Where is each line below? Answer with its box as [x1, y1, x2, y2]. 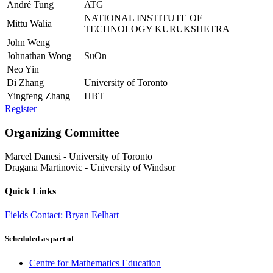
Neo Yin [7, 64, 39, 75]
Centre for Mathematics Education [29, 257, 161, 268]
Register [5, 104, 37, 115]
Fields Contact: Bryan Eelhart [5, 210, 119, 221]
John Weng [7, 37, 50, 48]
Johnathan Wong [7, 51, 71, 62]
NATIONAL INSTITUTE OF [84, 13, 202, 24]
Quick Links [5, 185, 56, 196]
